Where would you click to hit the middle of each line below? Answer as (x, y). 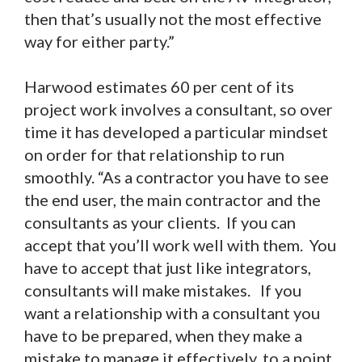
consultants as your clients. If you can (160, 223)
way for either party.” (101, 42)
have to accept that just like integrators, (168, 268)
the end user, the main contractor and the (173, 200)
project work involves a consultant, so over (179, 109)
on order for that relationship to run (154, 155)
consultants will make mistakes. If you (163, 290)
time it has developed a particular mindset (176, 132)
